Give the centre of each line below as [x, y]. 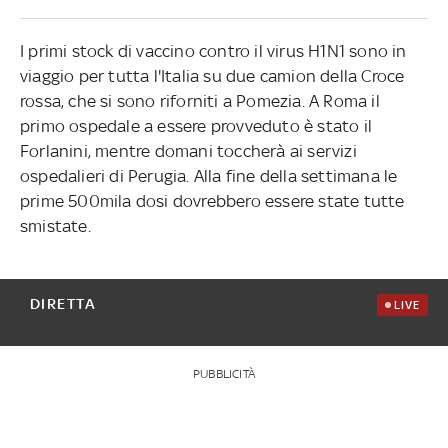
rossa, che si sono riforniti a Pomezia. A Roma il [199, 100]
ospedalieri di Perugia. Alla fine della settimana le [208, 175]
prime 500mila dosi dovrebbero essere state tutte [212, 200]
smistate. [55, 225]
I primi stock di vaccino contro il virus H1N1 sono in [213, 50]
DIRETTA [63, 303]
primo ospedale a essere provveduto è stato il [195, 125]
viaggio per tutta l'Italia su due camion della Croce [212, 75]
